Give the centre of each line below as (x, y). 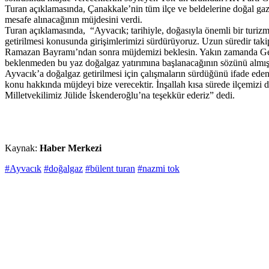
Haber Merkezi (71, 148)
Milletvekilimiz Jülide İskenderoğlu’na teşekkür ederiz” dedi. (120, 95)
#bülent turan (110, 169)
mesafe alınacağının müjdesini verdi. (74, 20)
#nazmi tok (159, 169)
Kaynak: (22, 148)
